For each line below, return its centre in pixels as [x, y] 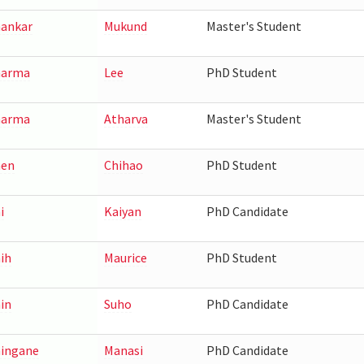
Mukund [125, 26]
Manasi [123, 350]
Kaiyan [122, 211]
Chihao [123, 165]
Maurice [125, 258]
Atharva [126, 119]
